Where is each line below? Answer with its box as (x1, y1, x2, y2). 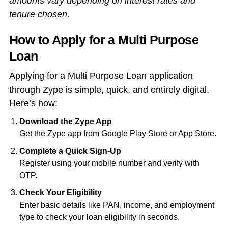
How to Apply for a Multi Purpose (9, 33, 199, 47)
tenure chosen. (9, 9, 72, 20)
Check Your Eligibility (19, 188, 102, 197)
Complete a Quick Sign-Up (19, 147, 121, 156)
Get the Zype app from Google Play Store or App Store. (19, 129, 216, 138)
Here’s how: (9, 98, 58, 109)
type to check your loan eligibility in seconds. (19, 213, 180, 222)
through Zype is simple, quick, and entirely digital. (9, 84, 209, 95)
